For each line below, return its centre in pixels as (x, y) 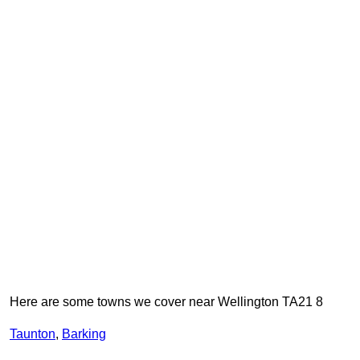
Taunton (33, 334)
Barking (84, 334)
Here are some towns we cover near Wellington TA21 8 (166, 302)
